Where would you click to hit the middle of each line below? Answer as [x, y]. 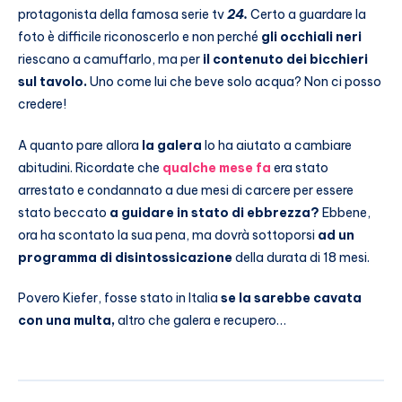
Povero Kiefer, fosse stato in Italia [119, 298]
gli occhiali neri [310, 36]
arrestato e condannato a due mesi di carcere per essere [186, 190]
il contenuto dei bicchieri [284, 59]
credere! [42, 104]
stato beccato [64, 212]
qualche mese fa [217, 167]
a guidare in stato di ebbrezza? [216, 212]
